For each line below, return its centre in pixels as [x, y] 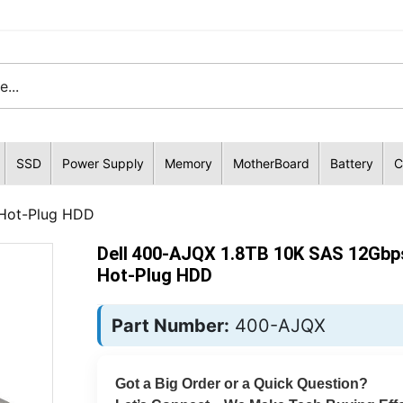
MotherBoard [271, 163]
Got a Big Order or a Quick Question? [241, 384]
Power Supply [103, 163]
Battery [351, 163]
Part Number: [170, 326]
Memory [188, 163]
